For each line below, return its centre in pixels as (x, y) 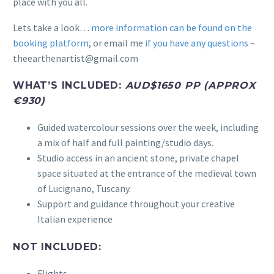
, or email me (117, 43)
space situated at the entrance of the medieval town (147, 173)
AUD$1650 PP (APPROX (190, 86)
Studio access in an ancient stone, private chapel (138, 158)
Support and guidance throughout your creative (136, 204)
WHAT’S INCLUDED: (69, 86)
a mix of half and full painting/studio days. (125, 143)
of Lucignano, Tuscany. (84, 189)
